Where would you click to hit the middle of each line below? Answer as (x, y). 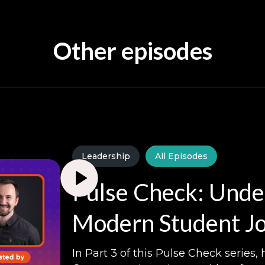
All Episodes (182, 156)
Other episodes (132, 51)
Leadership (106, 156)
